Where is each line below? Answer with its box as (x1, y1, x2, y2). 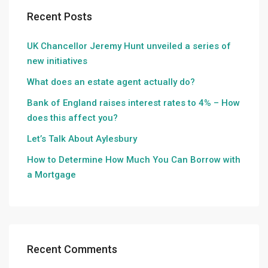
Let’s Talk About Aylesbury (27, 133, 137, 145)
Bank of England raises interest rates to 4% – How (27, 98, 240, 109)
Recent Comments (27, 243, 117, 256)
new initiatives (27, 56, 87, 67)
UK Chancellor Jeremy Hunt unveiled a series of (27, 41, 231, 52)
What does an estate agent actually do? (27, 77, 195, 88)
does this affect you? (27, 112, 118, 124)
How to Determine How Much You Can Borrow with (27, 154, 240, 166)
